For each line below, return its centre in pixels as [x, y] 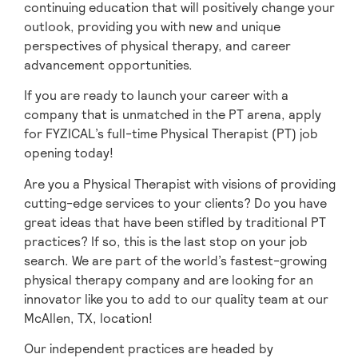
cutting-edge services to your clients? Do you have [175, 203]
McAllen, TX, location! [88, 318]
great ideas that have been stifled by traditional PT [175, 222]
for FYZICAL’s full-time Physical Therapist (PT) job [171, 134]
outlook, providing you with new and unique [152, 26]
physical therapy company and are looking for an [169, 280]
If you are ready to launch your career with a [156, 96]
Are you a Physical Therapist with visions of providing [180, 184]
